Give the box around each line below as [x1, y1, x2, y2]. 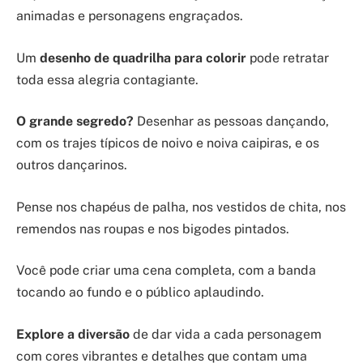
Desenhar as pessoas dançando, [134, 113, 329, 130]
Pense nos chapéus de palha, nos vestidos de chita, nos [16, 199, 346, 215]
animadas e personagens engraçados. [16, 8, 243, 24]
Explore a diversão [16, 326, 130, 342]
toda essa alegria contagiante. [16, 71, 199, 88]
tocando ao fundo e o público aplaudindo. [16, 284, 264, 301]
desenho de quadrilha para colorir [40, 49, 246, 66]
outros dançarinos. [16, 157, 127, 173]
